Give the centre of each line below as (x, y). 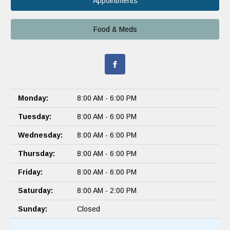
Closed (89, 209)
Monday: (33, 98)
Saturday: (35, 191)
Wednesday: (40, 135)
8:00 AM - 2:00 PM (107, 191)
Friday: (30, 172)
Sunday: (33, 209)
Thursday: (36, 154)
